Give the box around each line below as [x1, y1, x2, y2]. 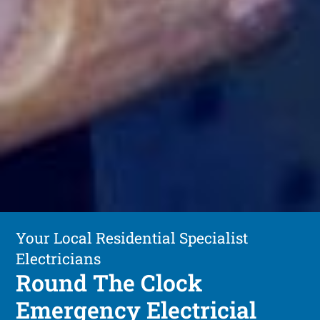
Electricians [16, 248, 101, 269]
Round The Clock [16, 266, 203, 298]
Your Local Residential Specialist [16, 227, 249, 248]
